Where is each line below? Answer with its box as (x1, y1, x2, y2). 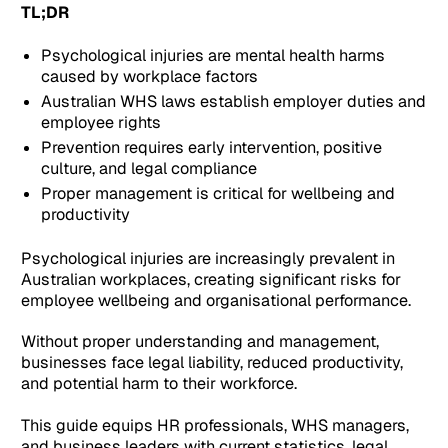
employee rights (40, 112, 161, 134)
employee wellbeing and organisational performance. (21, 289, 412, 311)
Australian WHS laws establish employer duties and (40, 91, 426, 113)
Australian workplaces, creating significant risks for (21, 268, 402, 290)
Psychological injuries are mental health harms (40, 45, 385, 67)
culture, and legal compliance (40, 158, 257, 180)
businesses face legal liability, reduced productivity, (21, 352, 404, 374)
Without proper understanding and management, (21, 331, 380, 353)
